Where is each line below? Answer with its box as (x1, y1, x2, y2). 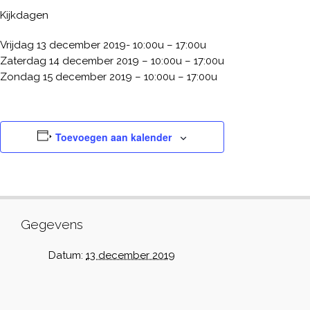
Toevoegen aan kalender (55, 130, 172, 144)
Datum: (48, 249, 83, 262)
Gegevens (21, 217, 83, 232)
